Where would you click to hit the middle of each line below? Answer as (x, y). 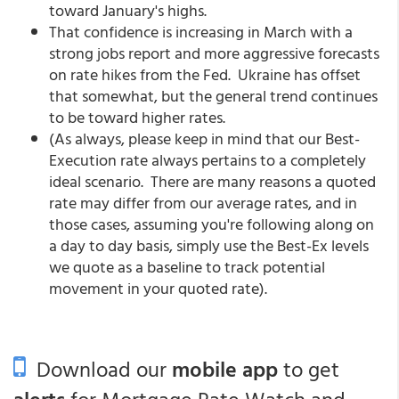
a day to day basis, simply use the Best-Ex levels (209, 245)
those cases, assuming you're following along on (212, 224)
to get (309, 369)
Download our (99, 369)
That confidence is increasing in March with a (201, 32)
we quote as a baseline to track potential (187, 267)
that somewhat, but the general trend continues (213, 96)
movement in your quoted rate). (158, 288)
